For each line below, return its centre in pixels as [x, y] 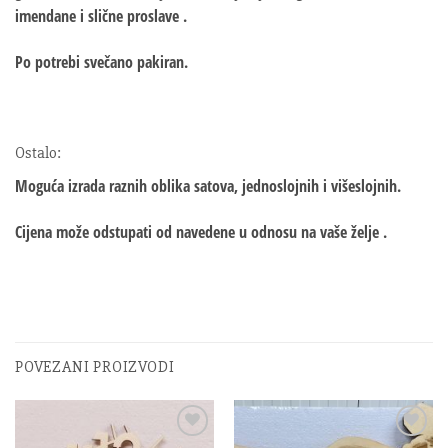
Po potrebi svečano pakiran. [101, 61]
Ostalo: [38, 153]
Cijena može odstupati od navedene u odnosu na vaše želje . [201, 232]
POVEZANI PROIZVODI [95, 366]
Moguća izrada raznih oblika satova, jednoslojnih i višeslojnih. [208, 186]
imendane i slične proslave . [101, 15]
